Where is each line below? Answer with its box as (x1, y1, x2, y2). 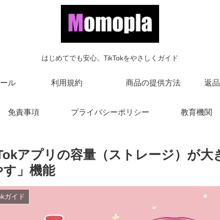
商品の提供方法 (126, 78, 181, 87)
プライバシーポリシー (71, 108, 149, 116)
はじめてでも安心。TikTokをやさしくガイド (42, 54, 178, 62)
